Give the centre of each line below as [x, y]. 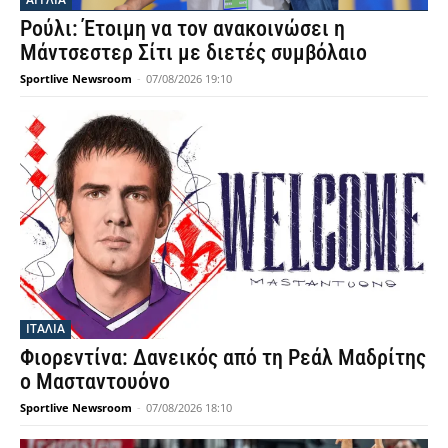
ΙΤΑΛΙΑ [45, 328]
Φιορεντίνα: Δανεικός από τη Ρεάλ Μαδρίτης [223, 357]
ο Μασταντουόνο [95, 381]
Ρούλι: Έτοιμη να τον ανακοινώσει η [182, 29]
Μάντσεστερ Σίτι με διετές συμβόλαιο [193, 53]
